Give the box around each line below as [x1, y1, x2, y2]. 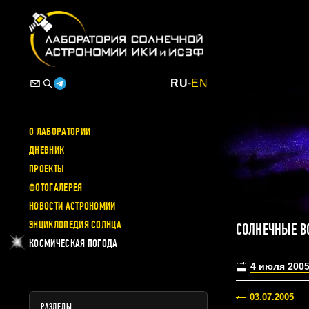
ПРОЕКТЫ [29, 161, 65, 176]
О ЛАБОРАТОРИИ [29, 124, 91, 139]
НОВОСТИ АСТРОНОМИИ [29, 199, 116, 213]
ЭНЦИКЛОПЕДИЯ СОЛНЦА [29, 217, 122, 232]
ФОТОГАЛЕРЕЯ [29, 180, 83, 195]
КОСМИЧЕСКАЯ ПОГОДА [29, 236, 118, 250]
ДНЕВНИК [29, 143, 65, 157]
